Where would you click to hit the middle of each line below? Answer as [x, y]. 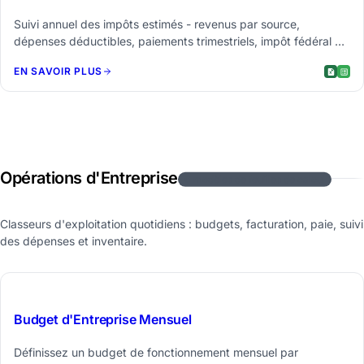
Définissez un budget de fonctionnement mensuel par [156, 353]
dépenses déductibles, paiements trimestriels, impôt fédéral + [178, 41]
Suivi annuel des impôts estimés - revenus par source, [157, 24]
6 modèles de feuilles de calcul [254, 180]
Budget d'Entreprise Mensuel [103, 320]
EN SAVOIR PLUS [58, 71]
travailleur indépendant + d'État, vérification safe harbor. [164, 58]
